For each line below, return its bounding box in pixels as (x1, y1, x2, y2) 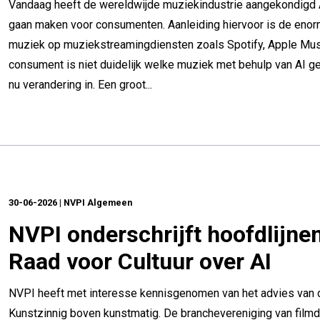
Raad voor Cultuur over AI (9, 248, 271, 275)
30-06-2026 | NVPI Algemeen (9, 197, 132, 208)
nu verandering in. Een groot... (9, 78, 152, 91)
